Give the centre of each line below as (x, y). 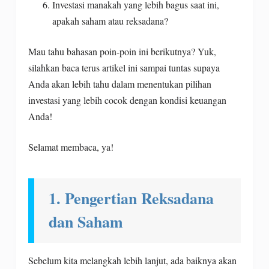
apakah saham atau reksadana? (110, 21)
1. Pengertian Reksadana (131, 198)
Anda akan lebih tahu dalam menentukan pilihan (119, 84)
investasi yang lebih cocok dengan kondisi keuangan (127, 100)
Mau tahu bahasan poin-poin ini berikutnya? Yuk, (122, 52)
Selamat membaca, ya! (71, 147)
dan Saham (86, 222)
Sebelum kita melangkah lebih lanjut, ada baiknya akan (132, 261)
